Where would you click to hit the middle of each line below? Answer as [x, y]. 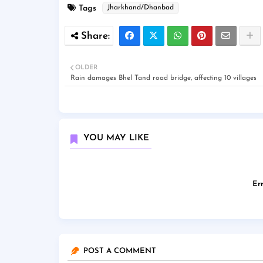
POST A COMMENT [119, 251]
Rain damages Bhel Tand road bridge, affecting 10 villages [163, 78]
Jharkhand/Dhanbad [140, 8]
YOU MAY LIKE [116, 139]
